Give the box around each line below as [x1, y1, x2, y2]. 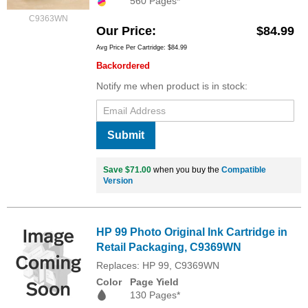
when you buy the [151, 165, 221, 175]
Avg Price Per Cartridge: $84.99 [96, 44, 187, 52]
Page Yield [130, 276, 179, 288]
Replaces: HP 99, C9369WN [96, 260, 219, 272]
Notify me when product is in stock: [96, 80, 247, 92]
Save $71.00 [103, 165, 151, 175]
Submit [107, 129, 144, 142]
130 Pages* [130, 289, 180, 301]
